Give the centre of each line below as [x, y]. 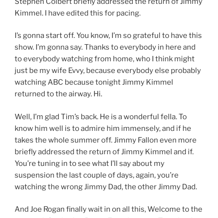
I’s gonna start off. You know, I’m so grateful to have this [108, 36]
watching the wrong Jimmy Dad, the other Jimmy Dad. [106, 187]
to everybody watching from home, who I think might [105, 59]
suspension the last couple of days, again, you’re [97, 175]
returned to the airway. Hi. [58, 94]
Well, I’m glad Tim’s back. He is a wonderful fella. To [101, 117]
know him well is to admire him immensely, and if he [103, 128]
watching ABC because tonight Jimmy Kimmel [94, 82]
